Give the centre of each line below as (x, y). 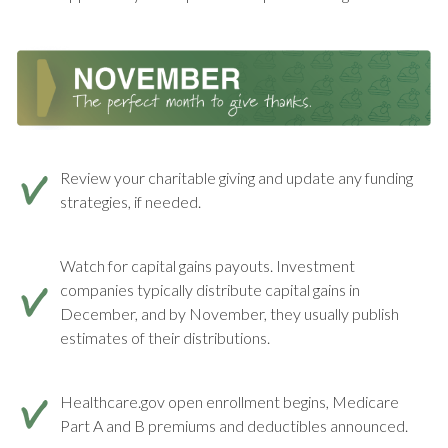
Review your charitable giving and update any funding (236, 177)
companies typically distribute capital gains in (210, 289)
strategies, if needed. (130, 201)
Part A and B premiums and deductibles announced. (234, 425)
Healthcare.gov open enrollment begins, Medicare (229, 401)
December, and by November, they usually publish (229, 313)
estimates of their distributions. (165, 337)
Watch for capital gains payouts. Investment (207, 265)
